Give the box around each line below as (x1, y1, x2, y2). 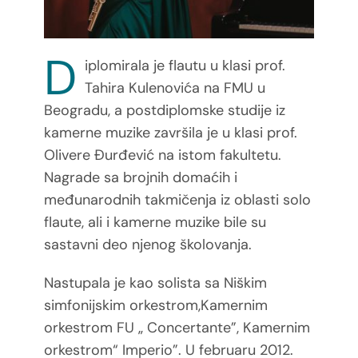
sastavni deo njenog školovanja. (43, 234, 252, 254)
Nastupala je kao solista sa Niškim (43, 272, 267, 292)
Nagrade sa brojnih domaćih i (43, 167, 237, 187)
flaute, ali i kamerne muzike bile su (43, 212, 266, 232)
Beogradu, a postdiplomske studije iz (43, 100, 285, 120)
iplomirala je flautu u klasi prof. (84, 55, 285, 75)
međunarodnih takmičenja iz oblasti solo (43, 189, 311, 209)
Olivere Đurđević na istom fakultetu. (43, 145, 281, 165)
